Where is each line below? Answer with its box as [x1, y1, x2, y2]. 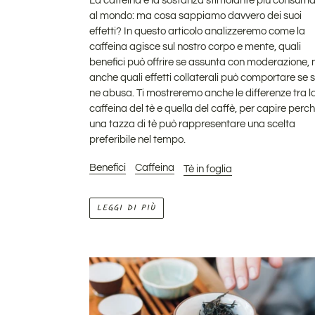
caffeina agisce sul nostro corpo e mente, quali [89, 41, 301, 53]
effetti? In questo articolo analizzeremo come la [89, 26, 305, 37]
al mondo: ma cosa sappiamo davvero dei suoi [89, 11, 302, 22]
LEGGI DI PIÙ [97, 201, 156, 215]
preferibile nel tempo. [89, 134, 186, 146]
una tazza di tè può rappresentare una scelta [89, 119, 295, 130]
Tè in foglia [184, 163, 232, 174]
